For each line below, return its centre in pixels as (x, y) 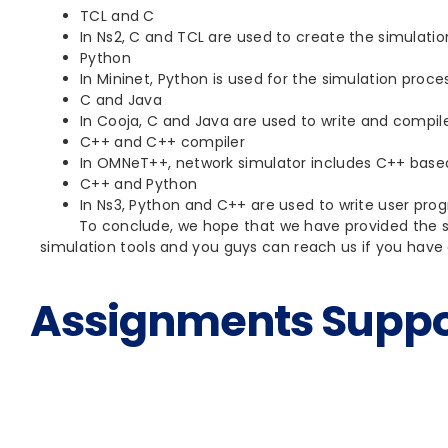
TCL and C (117, 15)
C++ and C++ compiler (162, 141)
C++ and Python (139, 183)
